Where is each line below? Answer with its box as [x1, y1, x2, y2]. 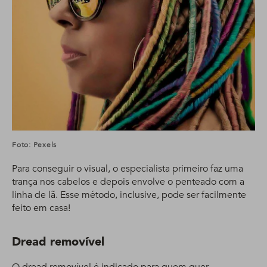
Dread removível [12, 234, 104, 250]
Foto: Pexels [12, 140, 57, 150]
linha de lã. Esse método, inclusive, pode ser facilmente [12, 188, 246, 202]
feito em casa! [12, 201, 70, 215]
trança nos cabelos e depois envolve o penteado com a [12, 175, 244, 189]
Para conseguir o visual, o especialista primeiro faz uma [12, 162, 243, 176]
